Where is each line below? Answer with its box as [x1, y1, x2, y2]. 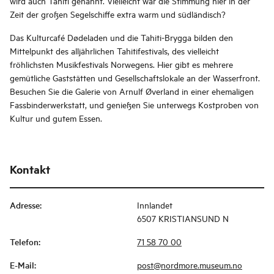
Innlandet [137, 199, 172, 211]
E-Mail [10, 259, 34, 272]
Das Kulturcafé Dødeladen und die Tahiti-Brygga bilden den [10, 31, 233, 43]
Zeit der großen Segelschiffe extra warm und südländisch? [10, 8, 226, 20]
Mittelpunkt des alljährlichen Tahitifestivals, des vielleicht [10, 45, 219, 57]
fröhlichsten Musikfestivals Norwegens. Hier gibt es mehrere [10, 58, 233, 70]
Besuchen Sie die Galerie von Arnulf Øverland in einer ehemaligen [10, 85, 254, 97]
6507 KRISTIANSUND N [137, 212, 229, 224]
